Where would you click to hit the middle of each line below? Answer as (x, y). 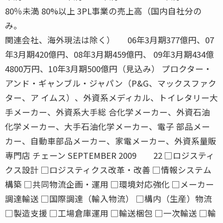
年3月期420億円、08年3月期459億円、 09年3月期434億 (110, 54)
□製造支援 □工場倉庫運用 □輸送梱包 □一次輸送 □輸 (111, 213)
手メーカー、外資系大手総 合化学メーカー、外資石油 (108, 112)
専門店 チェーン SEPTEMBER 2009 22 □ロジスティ (110, 155)
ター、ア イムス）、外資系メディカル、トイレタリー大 (111, 97)
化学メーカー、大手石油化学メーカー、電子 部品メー (108, 126)
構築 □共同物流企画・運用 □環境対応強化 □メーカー (110, 184)
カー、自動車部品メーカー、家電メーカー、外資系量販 (111, 141)
